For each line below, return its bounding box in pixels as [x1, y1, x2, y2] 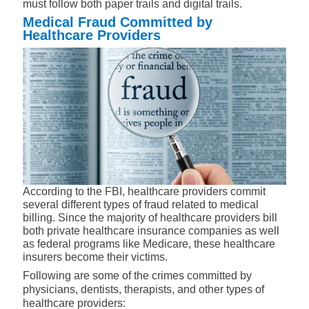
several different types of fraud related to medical [23, 199, 259, 211]
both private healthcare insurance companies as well [23, 225, 279, 237]
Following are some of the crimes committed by [23, 270, 252, 282]
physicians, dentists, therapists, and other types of [23, 283, 264, 296]
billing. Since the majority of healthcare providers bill [23, 212, 277, 224]
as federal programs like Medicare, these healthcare [23, 238, 275, 250]
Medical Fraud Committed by [23, 14, 212, 30]
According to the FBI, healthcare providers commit [23, 186, 266, 198]
